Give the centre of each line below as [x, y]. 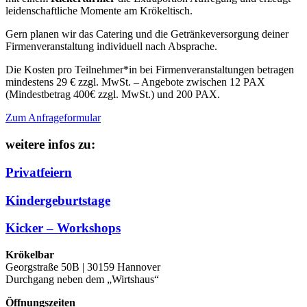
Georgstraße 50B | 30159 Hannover [83, 267]
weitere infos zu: [50, 145]
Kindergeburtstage [58, 200]
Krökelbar [30, 255]
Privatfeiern [39, 172]
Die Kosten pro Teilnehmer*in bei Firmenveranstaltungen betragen [150, 70]
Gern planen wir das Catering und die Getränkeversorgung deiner [147, 34]
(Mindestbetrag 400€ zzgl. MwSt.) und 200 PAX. [114, 95]
